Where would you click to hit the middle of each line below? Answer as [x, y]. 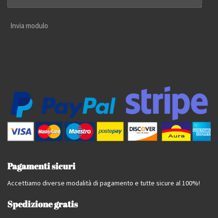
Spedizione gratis [43, 204]
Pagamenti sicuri [41, 166]
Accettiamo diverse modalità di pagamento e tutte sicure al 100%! [104, 183]
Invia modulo [29, 25]
